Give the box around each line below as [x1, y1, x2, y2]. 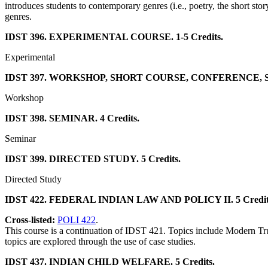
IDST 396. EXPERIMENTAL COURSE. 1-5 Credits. [5, 32, 223, 42]
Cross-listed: [5, 215, 57, 226]
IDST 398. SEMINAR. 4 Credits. [5, 113, 139, 124]
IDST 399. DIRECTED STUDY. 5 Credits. [5, 154, 181, 165]
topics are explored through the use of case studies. [5, 236, 196, 247]
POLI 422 [57, 215, 96, 226]
